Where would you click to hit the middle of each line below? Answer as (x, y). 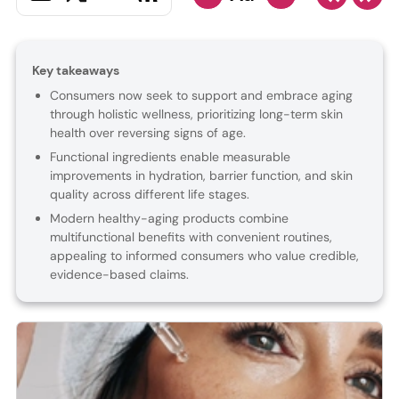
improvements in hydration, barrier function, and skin (201, 176)
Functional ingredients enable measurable (170, 157)
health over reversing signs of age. (147, 133)
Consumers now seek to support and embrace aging (201, 96)
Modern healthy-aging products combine (169, 219)
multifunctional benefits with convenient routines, (191, 237)
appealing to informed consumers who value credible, (204, 256)
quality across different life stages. (149, 195)
